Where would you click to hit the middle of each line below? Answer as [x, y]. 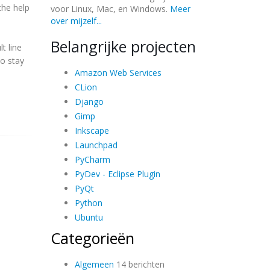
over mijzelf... [76, 20]
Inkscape [92, 130]
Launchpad [96, 145]
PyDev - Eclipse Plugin [117, 174]
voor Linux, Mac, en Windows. [110, 8]
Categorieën [92, 238]
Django [89, 101]
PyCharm [92, 159]
